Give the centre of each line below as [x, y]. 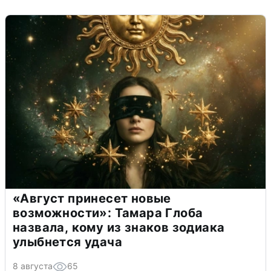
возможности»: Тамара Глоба [108, 213]
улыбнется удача [67, 242]
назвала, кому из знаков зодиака [119, 228]
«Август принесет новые [92, 199]
